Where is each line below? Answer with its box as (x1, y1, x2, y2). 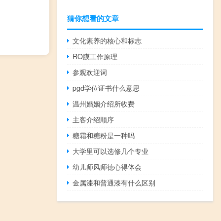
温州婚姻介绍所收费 (73, 99, 135, 109)
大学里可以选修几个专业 (73, 146, 149, 156)
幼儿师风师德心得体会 (73, 162, 142, 172)
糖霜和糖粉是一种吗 (73, 130, 135, 141)
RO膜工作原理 (73, 51, 118, 62)
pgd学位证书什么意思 (73, 83, 140, 93)
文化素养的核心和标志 (73, 36, 142, 46)
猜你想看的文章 (67, 13, 119, 24)
